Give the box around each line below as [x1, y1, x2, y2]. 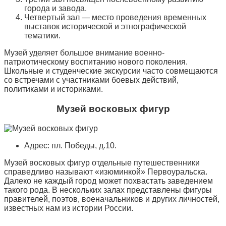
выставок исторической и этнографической [24, 22, 186, 31]
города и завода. [24, 4, 87, 13]
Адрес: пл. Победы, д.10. [24, 141, 117, 150]
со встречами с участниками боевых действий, [4, 76, 179, 85]
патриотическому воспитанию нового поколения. [4, 58, 188, 67]
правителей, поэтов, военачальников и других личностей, [4, 194, 219, 203]
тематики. [24, 31, 61, 40]
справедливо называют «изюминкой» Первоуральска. [4, 167, 207, 176]
